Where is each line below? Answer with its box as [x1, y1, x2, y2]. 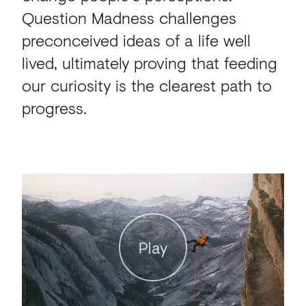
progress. [21, 96, 87, 120]
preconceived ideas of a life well [21, 28, 251, 53]
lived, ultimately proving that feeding [21, 51, 277, 75]
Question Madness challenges [21, 5, 236, 30]
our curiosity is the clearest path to [21, 73, 272, 98]
